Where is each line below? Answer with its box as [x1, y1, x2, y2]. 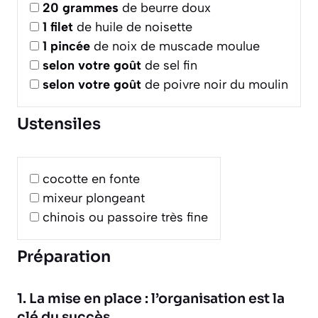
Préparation [17, 246, 111, 266]
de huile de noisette [73, 18, 192, 35]
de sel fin [141, 57, 197, 73]
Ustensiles [17, 114, 101, 133]
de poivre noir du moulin [141, 76, 288, 92]
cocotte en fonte [43, 170, 140, 187]
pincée [50, 38, 90, 54]
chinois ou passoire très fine [43, 209, 208, 225]
